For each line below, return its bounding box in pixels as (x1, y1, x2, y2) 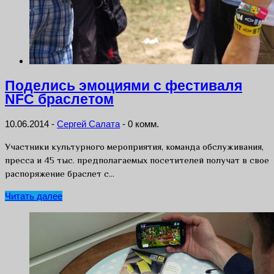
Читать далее (5, 191, 62, 202)
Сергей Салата (57, 119, 120, 130)
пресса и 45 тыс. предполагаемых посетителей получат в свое (5, 155, 269, 166)
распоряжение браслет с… (5, 168, 114, 179)
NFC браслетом (5, 91, 114, 107)
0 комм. (128, 119, 159, 130)
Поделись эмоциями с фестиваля (5, 78, 242, 94)
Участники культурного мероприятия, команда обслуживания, (5, 141, 264, 152)
